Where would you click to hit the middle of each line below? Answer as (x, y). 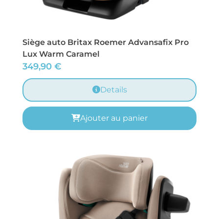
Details (113, 90)
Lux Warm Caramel (61, 54)
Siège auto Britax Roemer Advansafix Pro (106, 43)
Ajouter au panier (114, 118)
